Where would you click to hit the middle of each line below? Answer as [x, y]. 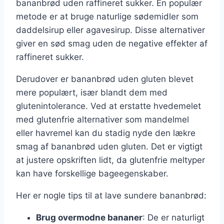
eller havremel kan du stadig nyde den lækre [106, 133]
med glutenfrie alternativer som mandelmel [102, 119]
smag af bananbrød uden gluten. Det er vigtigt [109, 146]
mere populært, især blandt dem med [92, 92]
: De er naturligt [173, 217]
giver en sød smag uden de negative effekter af [112, 43]
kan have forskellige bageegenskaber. [92, 173]
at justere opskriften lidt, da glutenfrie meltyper [110, 160]
